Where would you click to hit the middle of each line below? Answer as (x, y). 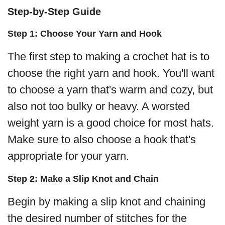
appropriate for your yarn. (68, 156)
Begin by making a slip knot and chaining (106, 202)
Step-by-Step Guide (54, 12)
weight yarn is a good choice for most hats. (111, 123)
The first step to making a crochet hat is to (108, 57)
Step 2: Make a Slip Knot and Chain (83, 179)
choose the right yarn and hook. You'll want (111, 73)
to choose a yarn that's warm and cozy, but (110, 90)
